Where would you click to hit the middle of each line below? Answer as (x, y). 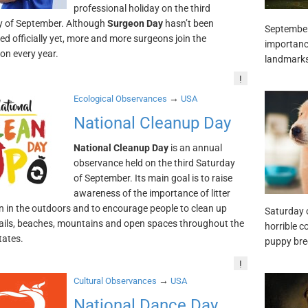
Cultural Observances (115, 281)
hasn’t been (188, 23)
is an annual (195, 148)
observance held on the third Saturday (154, 163)
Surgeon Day (135, 23)
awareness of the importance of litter (152, 193)
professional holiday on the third (142, 8)
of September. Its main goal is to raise (153, 178)
